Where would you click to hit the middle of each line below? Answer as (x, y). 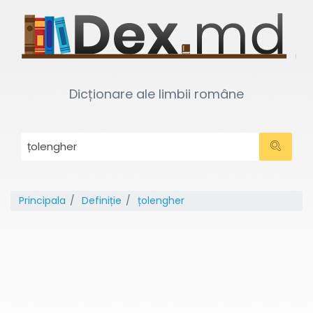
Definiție (102, 201)
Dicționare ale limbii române (156, 94)
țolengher (161, 201)
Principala (42, 201)
